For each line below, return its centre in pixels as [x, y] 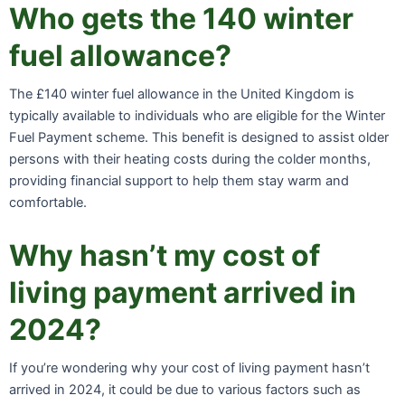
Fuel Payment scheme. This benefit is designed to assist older [199, 138]
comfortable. [48, 203]
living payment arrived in [183, 292]
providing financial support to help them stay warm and [179, 181]
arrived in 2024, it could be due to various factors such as [185, 389]
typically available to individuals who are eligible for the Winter [197, 116]
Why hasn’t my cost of [165, 255]
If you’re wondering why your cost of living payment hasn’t [189, 367]
